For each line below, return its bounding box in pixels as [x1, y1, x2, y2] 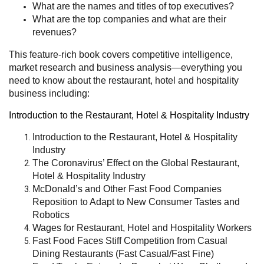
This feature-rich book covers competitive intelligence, [9, 49, 233, 60]
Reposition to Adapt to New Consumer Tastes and [32, 196, 240, 207]
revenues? [32, 27, 77, 37]
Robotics [32, 209, 70, 220]
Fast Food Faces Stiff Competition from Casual [32, 235, 227, 246]
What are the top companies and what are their [32, 14, 226, 24]
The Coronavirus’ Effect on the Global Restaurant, [32, 157, 239, 168]
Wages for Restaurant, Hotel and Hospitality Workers [32, 222, 252, 233]
